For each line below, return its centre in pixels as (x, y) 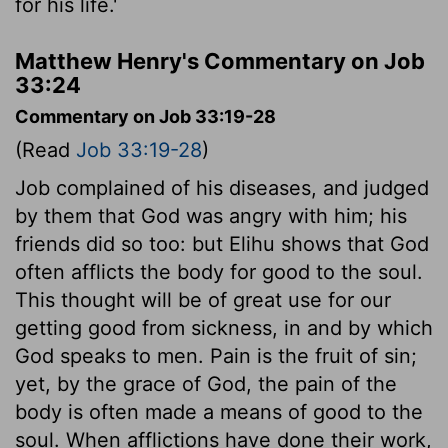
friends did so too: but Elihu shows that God (222, 243)
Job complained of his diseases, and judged (222, 187)
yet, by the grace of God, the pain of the (206, 383)
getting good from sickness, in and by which (224, 327)
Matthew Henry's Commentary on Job (220, 60)
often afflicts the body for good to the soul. (219, 271)
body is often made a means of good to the (219, 411)
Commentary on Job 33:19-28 (145, 116)
